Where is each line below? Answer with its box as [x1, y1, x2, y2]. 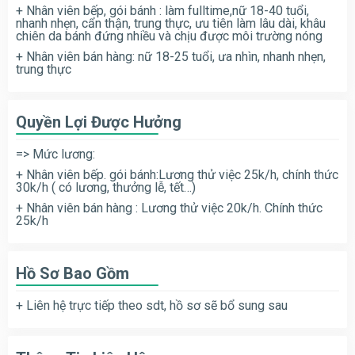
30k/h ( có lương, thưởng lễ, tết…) [16, 179, 196, 195]
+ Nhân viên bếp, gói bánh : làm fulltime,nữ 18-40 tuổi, [16, 2, 309, 18]
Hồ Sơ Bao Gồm [16, 263, 129, 283]
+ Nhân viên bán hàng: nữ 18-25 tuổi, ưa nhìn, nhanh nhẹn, [16, 48, 326, 64]
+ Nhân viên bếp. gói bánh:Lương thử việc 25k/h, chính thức [16, 166, 338, 182]
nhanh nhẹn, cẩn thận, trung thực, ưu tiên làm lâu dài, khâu [16, 15, 326, 31]
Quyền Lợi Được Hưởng [16, 112, 181, 132]
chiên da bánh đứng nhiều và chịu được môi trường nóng [16, 28, 323, 44]
